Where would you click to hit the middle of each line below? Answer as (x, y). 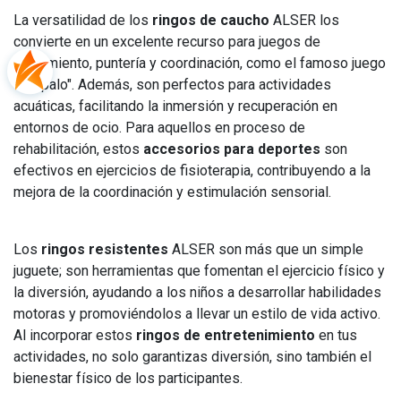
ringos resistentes (105, 249)
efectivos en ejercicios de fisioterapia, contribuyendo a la (192, 171)
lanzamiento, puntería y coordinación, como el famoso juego (200, 63)
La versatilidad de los (83, 20)
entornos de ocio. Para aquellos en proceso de (159, 128)
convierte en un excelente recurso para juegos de (167, 42)
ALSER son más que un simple (266, 249)
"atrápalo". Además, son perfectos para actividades (172, 85)
